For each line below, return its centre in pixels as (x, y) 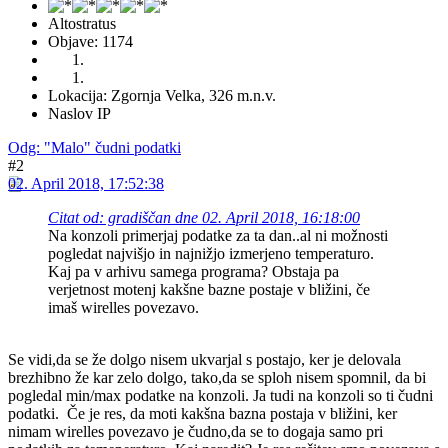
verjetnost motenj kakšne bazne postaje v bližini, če (209, 289)
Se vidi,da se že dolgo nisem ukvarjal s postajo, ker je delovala (204, 359)
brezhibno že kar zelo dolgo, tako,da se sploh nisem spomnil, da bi (217, 377)
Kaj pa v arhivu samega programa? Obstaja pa (193, 271)
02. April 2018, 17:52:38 (86, 183)
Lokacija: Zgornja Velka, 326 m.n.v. (162, 95)
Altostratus (82, 23)
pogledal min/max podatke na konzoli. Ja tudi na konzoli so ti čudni (220, 395)
